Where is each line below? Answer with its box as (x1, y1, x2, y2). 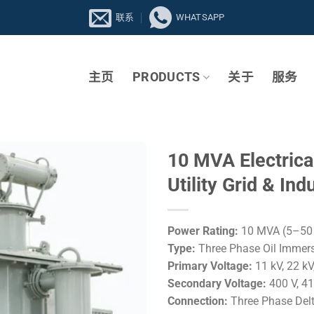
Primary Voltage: (168, 259, 252, 273)
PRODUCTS (132, 70, 200, 84)
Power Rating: (168, 224, 238, 238)
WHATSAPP (175, 12, 225, 22)
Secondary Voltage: (168, 277, 266, 290)
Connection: (168, 294, 228, 308)
